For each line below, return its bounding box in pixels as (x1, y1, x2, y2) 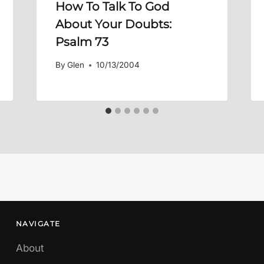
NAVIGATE (16, 219, 61, 228)
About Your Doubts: (55, 16, 171, 31)
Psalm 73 (55, 34, 108, 49)
